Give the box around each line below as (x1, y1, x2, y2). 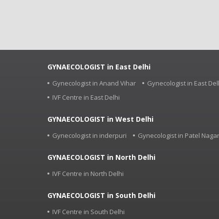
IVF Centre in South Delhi (52, 207, 125, 216)
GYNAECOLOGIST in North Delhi (47, 152, 155, 162)
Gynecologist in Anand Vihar (52, 78, 136, 88)
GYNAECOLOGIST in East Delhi (47, 62, 151, 71)
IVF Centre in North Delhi (52, 169, 124, 178)
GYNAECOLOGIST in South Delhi (47, 190, 155, 200)
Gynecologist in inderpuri (52, 131, 127, 140)
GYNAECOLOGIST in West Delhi (47, 114, 153, 124)
